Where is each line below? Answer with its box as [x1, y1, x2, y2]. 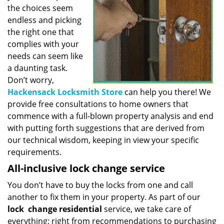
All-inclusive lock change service [7, 161, 165, 175]
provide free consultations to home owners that [7, 98, 188, 109]
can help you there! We [122, 86, 211, 97]
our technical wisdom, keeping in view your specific [7, 134, 199, 145]
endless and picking [7, 14, 81, 25]
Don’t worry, [7, 74, 54, 85]
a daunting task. [7, 62, 67, 73]
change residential [28, 203, 102, 214]
